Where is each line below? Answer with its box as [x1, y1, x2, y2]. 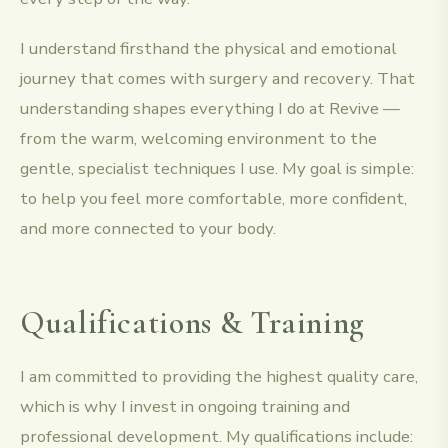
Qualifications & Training [20, 302, 365, 342]
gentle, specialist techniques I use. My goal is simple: [20, 156, 414, 180]
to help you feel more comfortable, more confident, [20, 186, 407, 210]
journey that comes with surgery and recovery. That [20, 66, 415, 90]
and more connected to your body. [20, 216, 276, 240]
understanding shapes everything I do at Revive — [20, 96, 400, 120]
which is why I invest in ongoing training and [20, 394, 350, 418]
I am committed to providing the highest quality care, [20, 364, 418, 388]
